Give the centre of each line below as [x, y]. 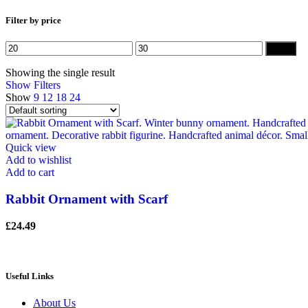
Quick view [31, 148]
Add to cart [30, 173]
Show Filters [33, 85]
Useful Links [30, 276]
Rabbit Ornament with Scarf [87, 199]
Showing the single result [60, 73]
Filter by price [33, 21]
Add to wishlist [38, 160]
